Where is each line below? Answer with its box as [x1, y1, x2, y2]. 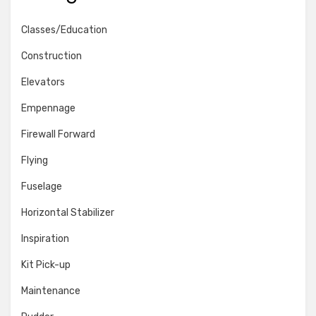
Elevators [21, 76, 65, 88]
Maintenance [21, 285, 80, 297]
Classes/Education [21, 24, 107, 36]
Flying [21, 154, 48, 166]
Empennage [21, 102, 75, 114]
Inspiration [21, 233, 69, 245]
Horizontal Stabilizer [21, 207, 114, 219]
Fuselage [21, 181, 62, 193]
